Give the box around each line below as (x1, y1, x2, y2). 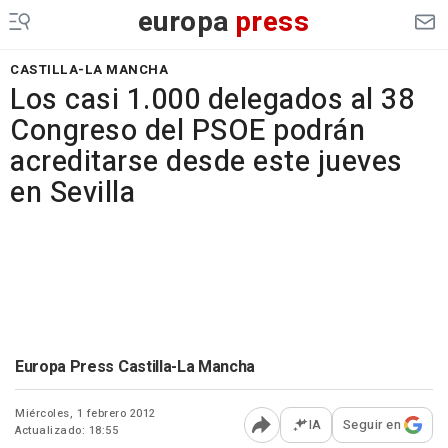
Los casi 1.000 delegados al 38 (10, 79, 414, 121)
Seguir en (342, 415, 401, 434)
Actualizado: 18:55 (15, 422, 118, 439)
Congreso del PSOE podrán (10, 110, 365, 152)
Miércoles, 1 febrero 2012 (15, 405, 156, 422)
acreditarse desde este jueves (10, 141, 403, 183)
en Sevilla (10, 172, 135, 214)
